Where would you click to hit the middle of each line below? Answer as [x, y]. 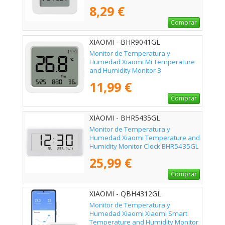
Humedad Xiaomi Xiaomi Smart [138, 214]
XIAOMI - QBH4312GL [125, 194]
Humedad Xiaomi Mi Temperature [142, 62]
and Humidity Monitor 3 [125, 71]
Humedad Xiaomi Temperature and [145, 138]
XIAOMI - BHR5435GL [125, 118]
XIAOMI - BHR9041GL [125, 42]
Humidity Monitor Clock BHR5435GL [144, 146]
